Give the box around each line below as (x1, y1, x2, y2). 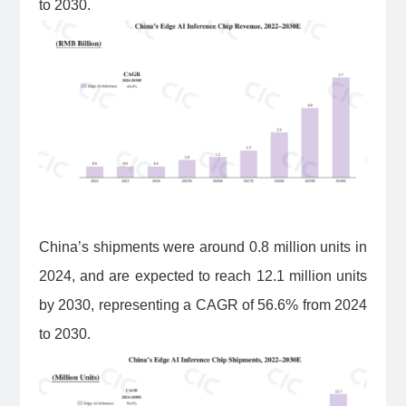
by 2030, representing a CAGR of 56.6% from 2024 (38, 297, 368, 314)
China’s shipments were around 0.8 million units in (38, 239, 368, 256)
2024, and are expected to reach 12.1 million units (38, 268, 368, 285)
